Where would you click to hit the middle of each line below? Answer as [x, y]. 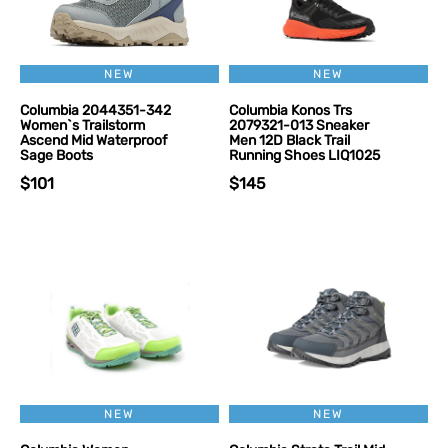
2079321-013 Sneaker [299, 125]
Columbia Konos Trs [290, 110]
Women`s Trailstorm [82, 125]
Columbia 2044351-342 [95, 110]
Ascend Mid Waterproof [93, 140]
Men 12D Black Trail [289, 140]
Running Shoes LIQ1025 [304, 155]
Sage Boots [56, 155]
